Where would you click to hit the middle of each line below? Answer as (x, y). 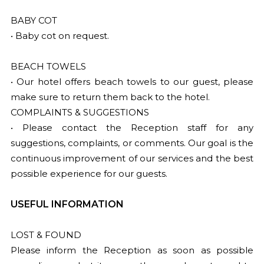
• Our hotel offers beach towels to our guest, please (132, 82)
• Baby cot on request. (60, 36)
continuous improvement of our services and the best (132, 158)
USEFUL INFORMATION (67, 204)
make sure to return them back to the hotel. (110, 97)
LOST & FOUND (46, 235)
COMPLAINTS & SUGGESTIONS (80, 112)
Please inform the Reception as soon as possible (132, 250)
